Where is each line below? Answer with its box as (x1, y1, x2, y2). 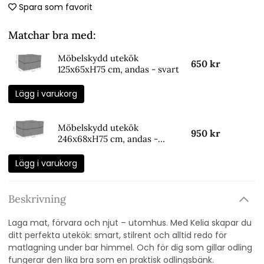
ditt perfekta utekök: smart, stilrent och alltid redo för (8, 229, 227, 242)
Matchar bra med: (8, 28, 96, 42)
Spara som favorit (19, 1, 93, 14)
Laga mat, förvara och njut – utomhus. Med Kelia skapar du (8, 217, 252, 229)
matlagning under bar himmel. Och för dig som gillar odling (8, 242, 252, 254)
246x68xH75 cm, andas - (58, 133, 158, 144)
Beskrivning (8, 192, 66, 206)
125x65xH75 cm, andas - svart (58, 63, 179, 75)
